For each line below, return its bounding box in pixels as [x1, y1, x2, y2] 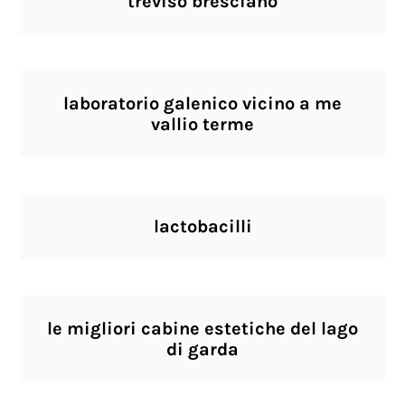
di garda [166, 339, 239, 360]
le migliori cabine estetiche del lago [47, 318, 358, 339]
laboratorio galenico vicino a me [63, 93, 342, 114]
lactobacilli [153, 216, 252, 237]
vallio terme [151, 114, 254, 135]
